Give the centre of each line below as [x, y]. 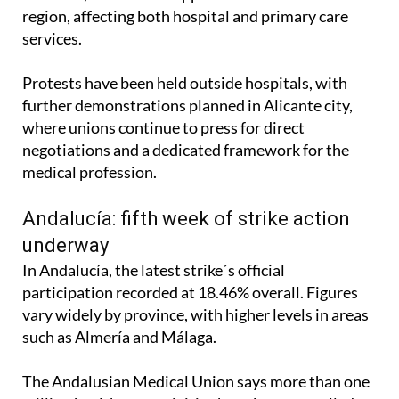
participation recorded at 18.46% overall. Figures [190, 293]
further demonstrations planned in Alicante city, [187, 106]
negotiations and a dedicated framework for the [186, 150]
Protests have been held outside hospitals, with [185, 83]
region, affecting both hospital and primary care [185, 16]
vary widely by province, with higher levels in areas [195, 315]
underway [65, 246]
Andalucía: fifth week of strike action [186, 219]
